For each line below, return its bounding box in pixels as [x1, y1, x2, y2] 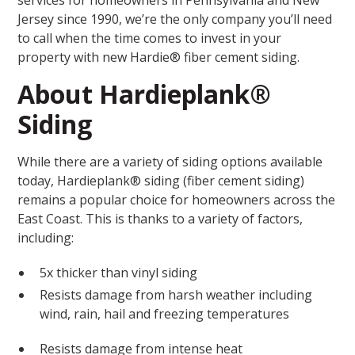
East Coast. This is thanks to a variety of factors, [17, 210, 303, 227]
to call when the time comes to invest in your [17, 29, 282, 47]
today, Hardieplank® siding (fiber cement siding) [17, 172, 305, 189]
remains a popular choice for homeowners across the [17, 191, 336, 208]
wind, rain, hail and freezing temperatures [40, 305, 290, 323]
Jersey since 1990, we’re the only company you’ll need [17, 10, 333, 28]
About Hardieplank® [17, 77, 272, 111]
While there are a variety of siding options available [17, 153, 323, 170]
